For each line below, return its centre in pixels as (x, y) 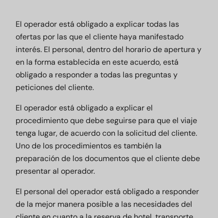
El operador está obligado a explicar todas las (97, 24)
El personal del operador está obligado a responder (107, 191)
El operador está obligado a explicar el (84, 108)
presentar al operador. (55, 171)
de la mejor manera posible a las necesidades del (104, 204)
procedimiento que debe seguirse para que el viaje (106, 120)
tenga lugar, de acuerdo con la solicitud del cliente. (106, 133)
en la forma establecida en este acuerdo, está (97, 62)
